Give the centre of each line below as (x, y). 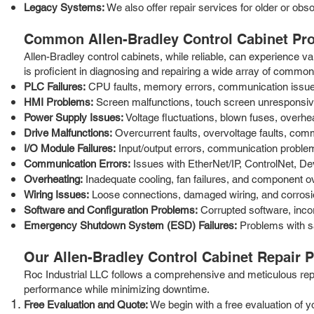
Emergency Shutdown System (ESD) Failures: (130, 225)
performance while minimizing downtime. (117, 289)
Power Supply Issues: (74, 117)
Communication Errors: (77, 163)
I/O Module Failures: (70, 148)
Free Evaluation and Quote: (86, 304)
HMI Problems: (59, 102)
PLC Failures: (55, 86)
